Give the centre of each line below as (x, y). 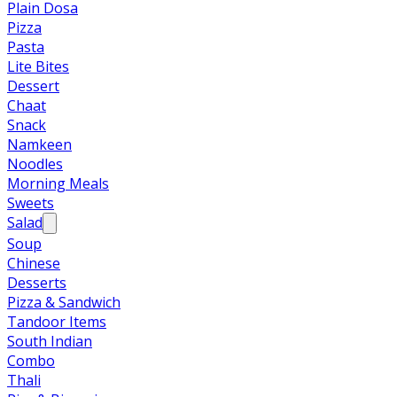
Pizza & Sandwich (64, 302)
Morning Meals (58, 183)
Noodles (35, 164)
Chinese (34, 263)
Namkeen (39, 144)
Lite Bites (38, 66)
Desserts (37, 283)
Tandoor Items (57, 322)
